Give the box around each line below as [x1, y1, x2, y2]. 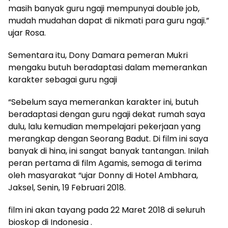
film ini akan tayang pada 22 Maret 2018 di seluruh [8, 204, 205, 216]
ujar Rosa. [8, 26, 46, 39]
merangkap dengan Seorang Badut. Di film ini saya [8, 132, 208, 145]
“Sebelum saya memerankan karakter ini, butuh [8, 96, 198, 108]
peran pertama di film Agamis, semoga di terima [8, 157, 202, 169]
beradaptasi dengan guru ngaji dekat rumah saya [8, 108, 205, 120]
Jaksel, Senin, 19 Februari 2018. [8, 181, 126, 193]
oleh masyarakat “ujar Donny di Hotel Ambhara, [8, 169, 198, 181]
